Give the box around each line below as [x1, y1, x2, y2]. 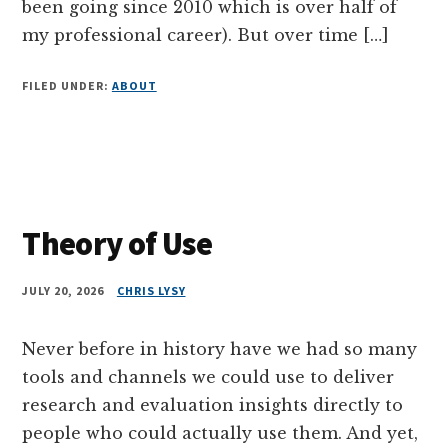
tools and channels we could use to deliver [22, 366, 395, 387]
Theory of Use [22, 223, 213, 264]
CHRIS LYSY [116, 282, 186, 298]
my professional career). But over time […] [22, 24, 390, 45]
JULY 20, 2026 [22, 282, 104, 298]
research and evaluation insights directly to [22, 394, 404, 415]
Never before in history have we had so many [22, 338, 418, 359]
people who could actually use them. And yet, [22, 422, 419, 443]
